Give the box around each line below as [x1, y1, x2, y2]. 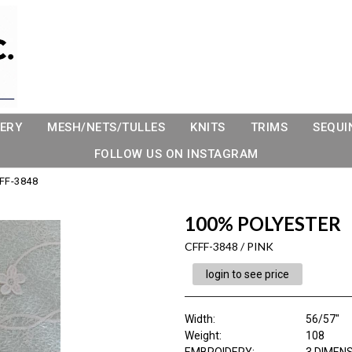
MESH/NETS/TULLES [47, 120, 165, 134]
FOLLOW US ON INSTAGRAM [93, 147, 258, 161]
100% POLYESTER [184, 212, 341, 235]
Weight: [184, 329, 222, 342]
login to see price [205, 268, 289, 280]
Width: [184, 313, 215, 325]
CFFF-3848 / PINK [184, 240, 273, 253]
